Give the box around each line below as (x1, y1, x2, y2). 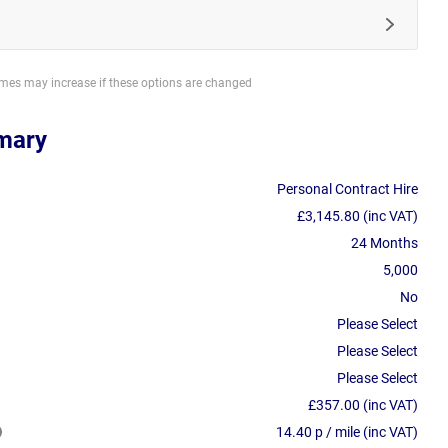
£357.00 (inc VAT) (308, 396, 418, 413)
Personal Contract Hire (277, 180, 418, 197)
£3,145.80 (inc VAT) (297, 207, 418, 224)
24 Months (351, 234, 418, 251)
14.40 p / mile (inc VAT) (276, 423, 418, 440)
